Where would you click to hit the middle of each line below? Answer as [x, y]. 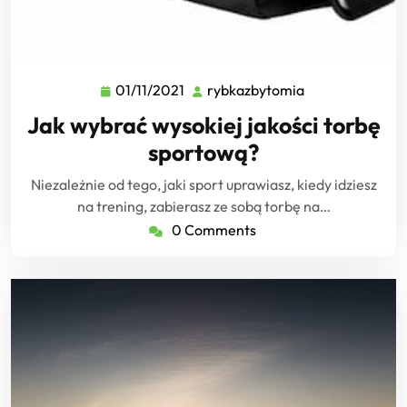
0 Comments [214, 230]
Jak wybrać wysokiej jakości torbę [203, 126]
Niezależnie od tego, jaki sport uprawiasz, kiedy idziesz [203, 185]
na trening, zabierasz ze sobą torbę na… [203, 207]
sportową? [203, 153]
